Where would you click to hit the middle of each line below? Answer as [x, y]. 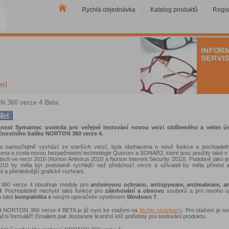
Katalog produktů [174, 10]
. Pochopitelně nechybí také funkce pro [53, 190]
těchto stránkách [161, 210]
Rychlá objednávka [108, 10]
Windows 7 [141, 197]
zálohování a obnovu [136, 190]
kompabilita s [33, 197]
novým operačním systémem [89, 197]
